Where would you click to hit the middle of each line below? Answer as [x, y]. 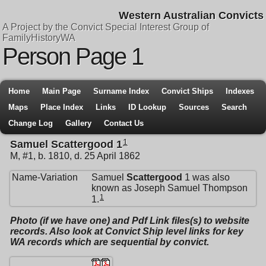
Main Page [61, 91]
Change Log [31, 123]
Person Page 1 [73, 56]
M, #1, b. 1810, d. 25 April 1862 [75, 156]
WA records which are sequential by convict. [110, 242]
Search [234, 107]
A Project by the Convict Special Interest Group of [106, 27]
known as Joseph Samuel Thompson [170, 188]
